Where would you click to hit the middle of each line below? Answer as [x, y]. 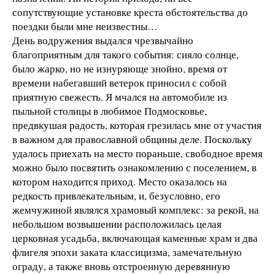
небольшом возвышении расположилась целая [117, 223]
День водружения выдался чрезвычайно [103, 40]
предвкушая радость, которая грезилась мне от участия [137, 125]
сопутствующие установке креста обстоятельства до [130, 12]
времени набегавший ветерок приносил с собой [119, 82]
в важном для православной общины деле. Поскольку [132, 139]
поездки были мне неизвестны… [85, 26]
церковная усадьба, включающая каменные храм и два [135, 238]
